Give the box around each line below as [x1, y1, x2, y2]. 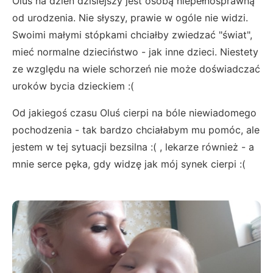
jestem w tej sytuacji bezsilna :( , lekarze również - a [12, 141, 254, 154]
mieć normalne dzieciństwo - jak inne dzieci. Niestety [12, 46, 258, 58]
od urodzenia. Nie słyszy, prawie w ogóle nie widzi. [12, 12, 248, 24]
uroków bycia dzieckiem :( [12, 80, 134, 93]
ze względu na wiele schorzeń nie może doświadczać [12, 63, 260, 76]
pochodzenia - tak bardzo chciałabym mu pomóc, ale [12, 124, 260, 136]
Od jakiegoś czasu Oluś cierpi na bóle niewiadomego [12, 107, 257, 119]
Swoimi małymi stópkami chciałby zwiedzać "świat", [12, 29, 252, 41]
